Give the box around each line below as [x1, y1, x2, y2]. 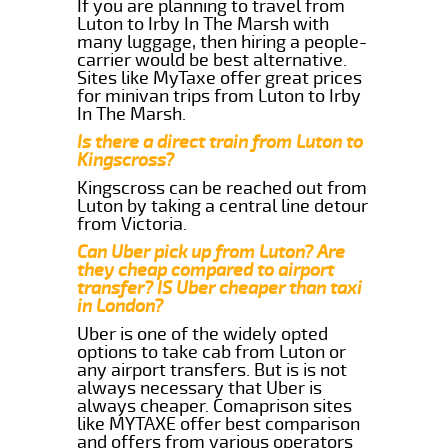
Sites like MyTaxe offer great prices [77, 66, 363, 89]
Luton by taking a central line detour [77, 194, 369, 217]
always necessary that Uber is [77, 376, 323, 399]
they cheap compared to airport [77, 258, 335, 281]
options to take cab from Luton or [77, 340, 347, 363]
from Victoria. [77, 212, 188, 235]
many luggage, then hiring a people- [77, 30, 368, 53]
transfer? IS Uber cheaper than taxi [77, 276, 363, 299]
